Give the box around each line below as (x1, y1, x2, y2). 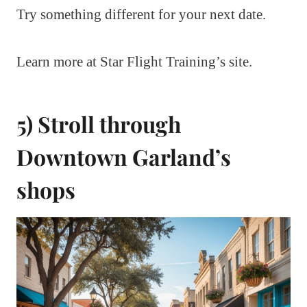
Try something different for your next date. (16, 6, 266, 23)
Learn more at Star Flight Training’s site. (16, 53, 252, 71)
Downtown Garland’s (16, 142, 231, 172)
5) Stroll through (16, 109, 181, 139)
